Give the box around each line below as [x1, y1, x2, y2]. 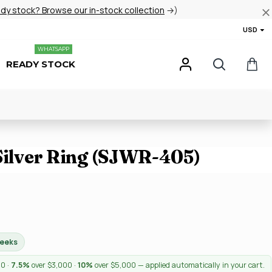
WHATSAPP [38, 46, 69, 52]
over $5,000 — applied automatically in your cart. [93, 260, 265, 270]
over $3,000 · [30, 260, 78, 270]
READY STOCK [6, 58, 75, 70]
